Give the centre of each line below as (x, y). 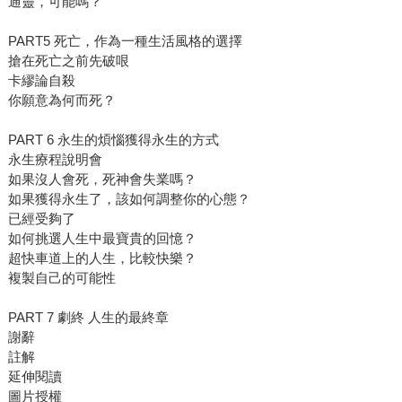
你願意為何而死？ (61, 100)
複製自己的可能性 (61, 278)
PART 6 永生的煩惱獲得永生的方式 (113, 140)
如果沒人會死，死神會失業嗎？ (102, 179)
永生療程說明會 (55, 160)
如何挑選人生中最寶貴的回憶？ (102, 239)
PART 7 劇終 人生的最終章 (88, 318)
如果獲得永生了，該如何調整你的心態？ (129, 199)
